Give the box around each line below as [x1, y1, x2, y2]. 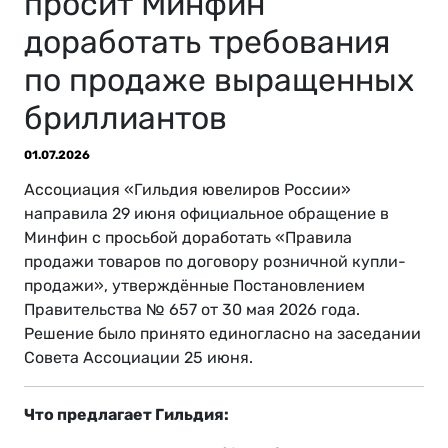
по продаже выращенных [24, 61, 414, 100]
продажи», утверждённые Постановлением [24, 276, 365, 296]
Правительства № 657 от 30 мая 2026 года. [24, 300, 360, 320]
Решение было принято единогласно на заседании [24, 324, 421, 344]
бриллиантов [24, 99, 227, 138]
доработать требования [24, 23, 390, 62]
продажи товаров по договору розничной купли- [24, 252, 406, 272]
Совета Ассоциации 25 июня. [24, 348, 253, 368]
